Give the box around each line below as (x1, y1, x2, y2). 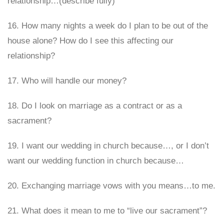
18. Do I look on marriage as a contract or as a (7, 101, 182, 110)
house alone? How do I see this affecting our (7, 36, 173, 45)
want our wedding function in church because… (7, 156, 184, 165)
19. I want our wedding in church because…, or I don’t (7, 141, 209, 150)
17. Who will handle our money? (7, 76, 126, 85)
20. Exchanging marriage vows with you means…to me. (7, 181, 215, 190)
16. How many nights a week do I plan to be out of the (7, 21, 208, 30)
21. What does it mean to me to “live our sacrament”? (7, 206, 207, 215)
